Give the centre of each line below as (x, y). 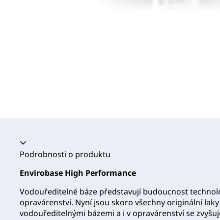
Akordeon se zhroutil (58, 143)
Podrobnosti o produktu (65, 154)
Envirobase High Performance (78, 173)
